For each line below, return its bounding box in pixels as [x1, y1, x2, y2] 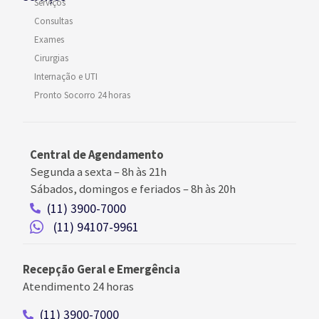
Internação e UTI [34, 70, 98, 83]
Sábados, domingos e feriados [30, 182, 181, 197]
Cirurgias [34, 52, 68, 65]
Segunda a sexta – [30, 164, 122, 180]
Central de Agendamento [30, 147, 164, 163]
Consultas [34, 15, 73, 28]
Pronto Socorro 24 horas [34, 89, 130, 102]
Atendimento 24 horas [23, 278, 134, 294]
